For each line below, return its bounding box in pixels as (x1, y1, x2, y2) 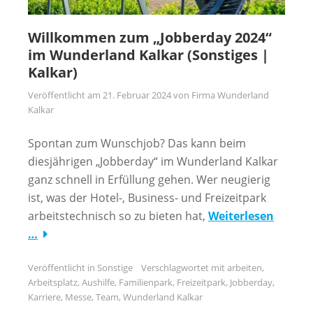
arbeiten (227, 261, 262, 274)
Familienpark (119, 275, 173, 289)
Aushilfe (82, 275, 115, 289)
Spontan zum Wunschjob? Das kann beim (28, 135, 246, 151)
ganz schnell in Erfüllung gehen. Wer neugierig (28, 171, 270, 187)
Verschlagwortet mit (141, 261, 227, 274)
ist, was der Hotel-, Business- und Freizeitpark (28, 189, 266, 205)
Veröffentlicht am (28, 88, 103, 101)
